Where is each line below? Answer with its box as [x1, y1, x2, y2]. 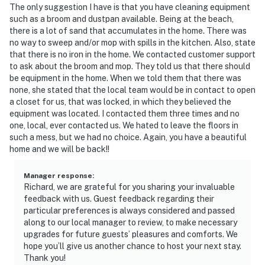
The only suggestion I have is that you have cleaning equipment [9, 2, 250, 12]
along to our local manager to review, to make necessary [24, 217, 237, 227]
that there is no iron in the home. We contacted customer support [9, 49, 256, 59]
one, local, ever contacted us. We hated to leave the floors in [9, 120, 238, 130]
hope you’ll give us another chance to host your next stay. [24, 241, 241, 251]
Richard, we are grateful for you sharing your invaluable [24, 182, 235, 192]
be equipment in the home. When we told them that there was [9, 73, 241, 83]
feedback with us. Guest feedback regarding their [24, 193, 214, 203]
